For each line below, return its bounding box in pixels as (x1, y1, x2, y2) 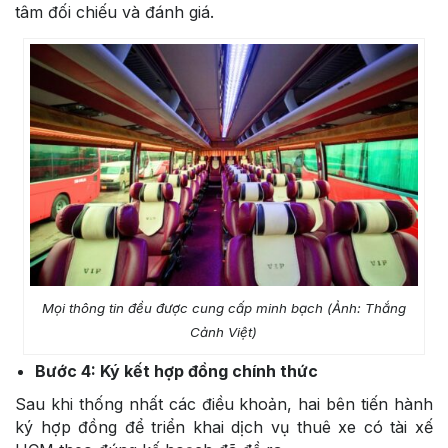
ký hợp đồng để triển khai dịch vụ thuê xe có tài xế (15, 417, 433, 438)
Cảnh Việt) (190, 324, 258, 341)
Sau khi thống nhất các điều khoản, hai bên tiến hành (15, 394, 433, 415)
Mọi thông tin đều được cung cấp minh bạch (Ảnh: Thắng (41, 300, 406, 317)
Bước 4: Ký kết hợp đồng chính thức (35, 361, 326, 382)
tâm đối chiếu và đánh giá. (15, 2, 214, 23)
